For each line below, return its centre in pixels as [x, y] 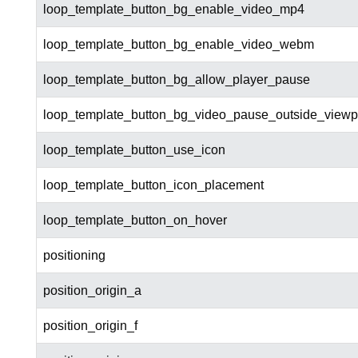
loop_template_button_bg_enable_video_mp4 [173, 10]
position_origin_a [92, 291]
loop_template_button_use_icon [134, 150]
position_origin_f [90, 326]
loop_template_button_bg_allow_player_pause [176, 80]
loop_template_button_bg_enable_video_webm [178, 45]
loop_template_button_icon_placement [153, 185]
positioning [74, 256]
